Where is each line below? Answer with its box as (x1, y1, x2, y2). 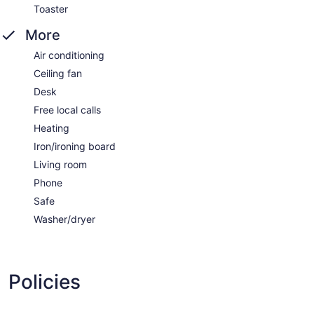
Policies (8, 270, 81, 294)
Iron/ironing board (34, 140, 116, 153)
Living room (34, 158, 87, 171)
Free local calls (34, 104, 101, 116)
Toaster (34, 3, 68, 15)
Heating (34, 122, 69, 135)
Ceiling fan (34, 67, 82, 80)
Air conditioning (34, 49, 104, 62)
